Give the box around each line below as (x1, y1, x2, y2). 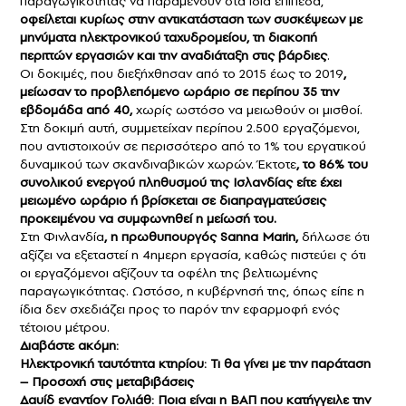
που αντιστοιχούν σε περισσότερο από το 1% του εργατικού (20, 136, 366, 155)
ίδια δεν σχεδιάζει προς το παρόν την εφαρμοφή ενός (20, 299, 340, 318)
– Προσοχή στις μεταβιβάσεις (20, 372, 194, 391)
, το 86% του (296, 154, 368, 173)
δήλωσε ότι (298, 227, 370, 246)
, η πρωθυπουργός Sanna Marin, (104, 227, 298, 246)
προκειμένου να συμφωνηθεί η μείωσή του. (20, 208, 276, 227)
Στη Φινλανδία (20, 227, 104, 246)
